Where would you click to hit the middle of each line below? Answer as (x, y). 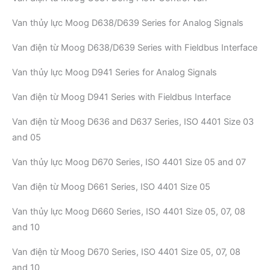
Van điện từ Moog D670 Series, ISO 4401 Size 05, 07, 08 (126, 252)
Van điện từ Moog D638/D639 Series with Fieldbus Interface (135, 47)
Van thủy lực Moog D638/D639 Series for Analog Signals (128, 23)
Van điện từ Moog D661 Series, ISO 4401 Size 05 (111, 187)
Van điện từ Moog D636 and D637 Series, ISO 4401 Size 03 (133, 121)
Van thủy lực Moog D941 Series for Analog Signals (115, 72)
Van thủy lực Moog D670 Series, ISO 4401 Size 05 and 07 (129, 162)
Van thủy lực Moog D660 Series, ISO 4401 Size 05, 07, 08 (129, 211)
